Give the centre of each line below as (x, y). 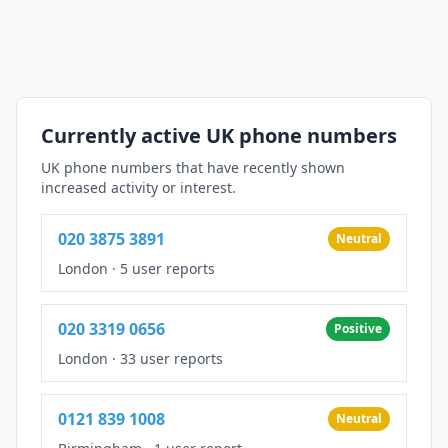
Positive (358, 328)
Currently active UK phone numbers (219, 135)
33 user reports (171, 358)
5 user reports (167, 268)
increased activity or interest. (138, 187)
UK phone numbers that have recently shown (193, 167)
